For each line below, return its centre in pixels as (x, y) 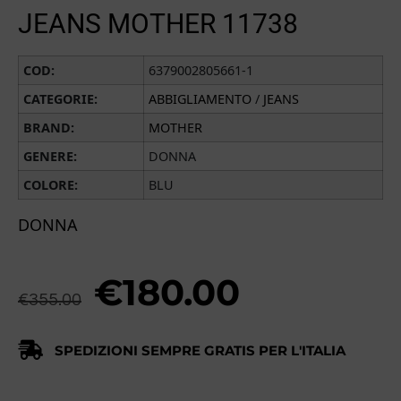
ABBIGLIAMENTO (200, 98)
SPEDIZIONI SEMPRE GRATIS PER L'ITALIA (200, 351)
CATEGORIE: (60, 98)
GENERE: (50, 156)
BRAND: (49, 127)
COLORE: (51, 184)
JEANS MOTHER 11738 (158, 23)
